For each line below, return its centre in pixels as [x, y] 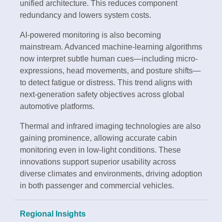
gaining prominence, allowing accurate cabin [98, 138]
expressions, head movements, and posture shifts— [110, 71]
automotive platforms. [57, 107]
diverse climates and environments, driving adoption [111, 174]
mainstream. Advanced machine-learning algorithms [111, 47]
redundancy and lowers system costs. [85, 15]
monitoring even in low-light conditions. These [100, 150]
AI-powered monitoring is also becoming [90, 35]
